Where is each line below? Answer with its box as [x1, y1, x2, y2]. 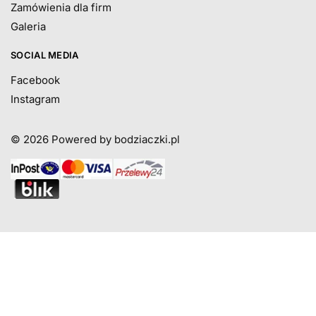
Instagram [11, 92, 60, 107]
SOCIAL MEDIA [11, 49, 79, 61]
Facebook [11, 73, 60, 87]
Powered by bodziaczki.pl [51, 133, 183, 147]
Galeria [11, 20, 46, 34]
